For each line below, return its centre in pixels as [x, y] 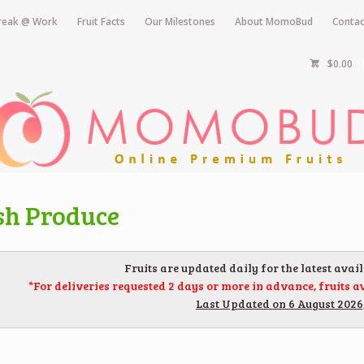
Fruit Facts [101, 21]
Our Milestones [180, 21]
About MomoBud [273, 21]
